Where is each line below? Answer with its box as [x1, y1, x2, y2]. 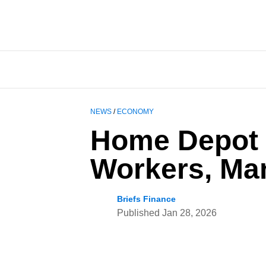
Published [117, 208, 162, 218]
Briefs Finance [117, 194, 176, 204]
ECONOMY [117, 107, 154, 116]
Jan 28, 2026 [162, 208, 217, 218]
